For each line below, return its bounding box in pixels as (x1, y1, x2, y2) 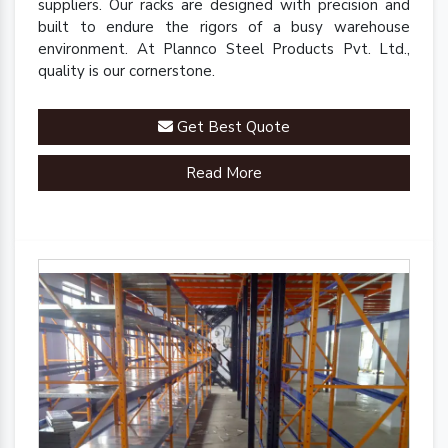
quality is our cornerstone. (38, 60, 215, 81)
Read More (186, 162, 262, 183)
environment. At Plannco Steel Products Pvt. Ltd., (38, 38, 410, 59)
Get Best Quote (173, 116, 290, 137)
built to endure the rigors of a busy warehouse (38, 16, 410, 37)
